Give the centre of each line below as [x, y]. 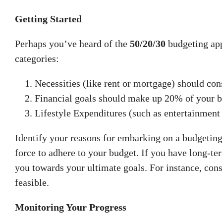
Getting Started [48, 19]
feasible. [32, 182]
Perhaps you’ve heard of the [72, 43]
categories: [37, 58]
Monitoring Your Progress [71, 207]
